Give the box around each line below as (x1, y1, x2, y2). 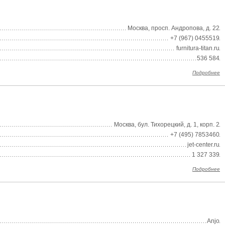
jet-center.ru (187, 141, 219, 148)
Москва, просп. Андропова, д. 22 (128, 25, 219, 32)
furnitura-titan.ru (176, 45, 219, 52)
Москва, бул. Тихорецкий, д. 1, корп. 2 (114, 121, 219, 128)
